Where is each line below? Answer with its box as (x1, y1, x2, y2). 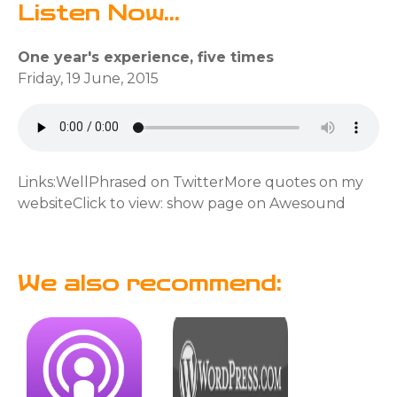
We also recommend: (18, 270, 282, 296)
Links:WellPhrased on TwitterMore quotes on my (18, 173, 363, 191)
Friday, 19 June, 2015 (18, 69, 159, 87)
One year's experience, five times (18, 48, 274, 66)
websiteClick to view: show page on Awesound (18, 194, 346, 212)
